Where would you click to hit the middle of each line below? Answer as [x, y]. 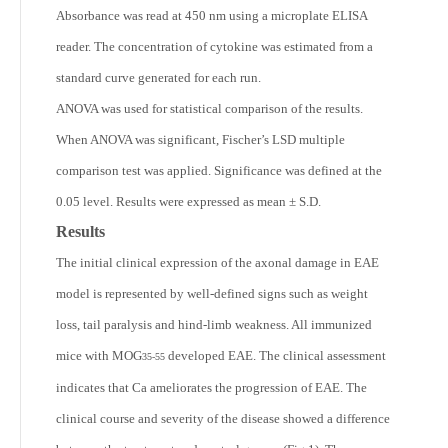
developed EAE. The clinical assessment [275, 355]
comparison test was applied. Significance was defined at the [219, 170]
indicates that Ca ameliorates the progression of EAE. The [211, 387]
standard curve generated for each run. [158, 77]
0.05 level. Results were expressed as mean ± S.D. [188, 201]
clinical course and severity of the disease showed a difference [223, 418]
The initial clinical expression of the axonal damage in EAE [217, 262]
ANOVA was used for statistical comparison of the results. [209, 108]
